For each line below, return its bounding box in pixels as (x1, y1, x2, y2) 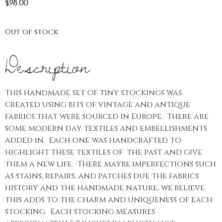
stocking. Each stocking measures (5, 206, 155, 218)
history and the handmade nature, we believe (5, 182, 205, 194)
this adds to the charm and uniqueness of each (5, 194, 213, 206)
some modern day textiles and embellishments (5, 123, 207, 134)
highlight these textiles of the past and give (5, 147, 202, 158)
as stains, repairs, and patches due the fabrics (5, 170, 199, 182)
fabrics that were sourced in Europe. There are (5, 111, 209, 122)
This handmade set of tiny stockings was (5, 87, 182, 99)
